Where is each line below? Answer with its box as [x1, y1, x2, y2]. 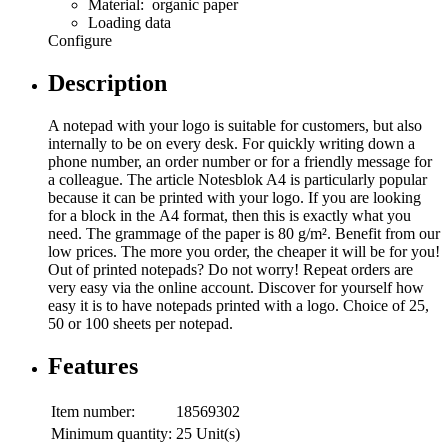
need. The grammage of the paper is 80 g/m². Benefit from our [48, 224, 440, 242]
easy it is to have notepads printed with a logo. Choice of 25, [48, 296, 429, 314]
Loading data [88, 13, 171, 31]
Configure [48, 31, 112, 49]
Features [48, 352, 138, 379]
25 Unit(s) [176, 424, 240, 442]
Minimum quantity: [51, 424, 172, 442]
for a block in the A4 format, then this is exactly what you [48, 206, 411, 224]
